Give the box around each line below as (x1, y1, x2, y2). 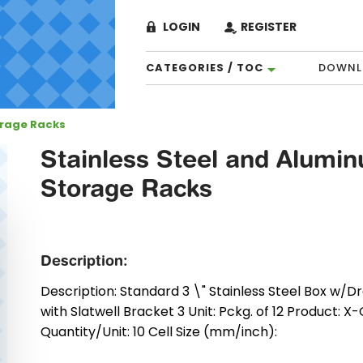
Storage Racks (40, 173, 212, 202)
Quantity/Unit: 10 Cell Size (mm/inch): (40, 322, 277, 341)
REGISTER (240, 19, 297, 35)
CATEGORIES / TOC (145, 60, 263, 75)
